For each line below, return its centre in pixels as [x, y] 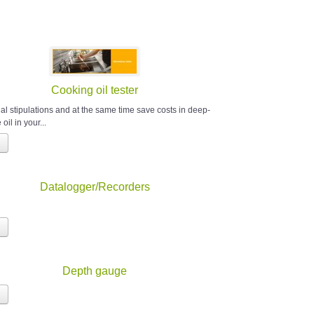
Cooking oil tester [95, 90]
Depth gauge [95, 271]
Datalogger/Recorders [95, 187]
